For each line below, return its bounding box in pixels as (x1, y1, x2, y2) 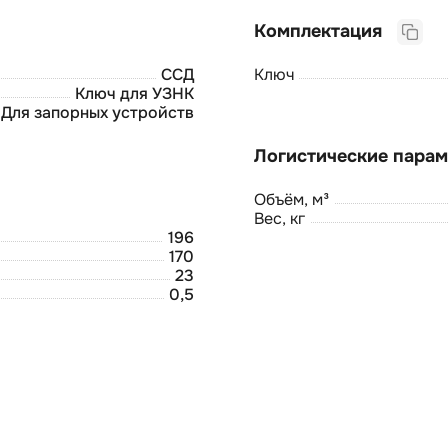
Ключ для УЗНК (75, 82, 194, 104)
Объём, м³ (254, 188, 329, 210)
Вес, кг (254, 207, 305, 229)
